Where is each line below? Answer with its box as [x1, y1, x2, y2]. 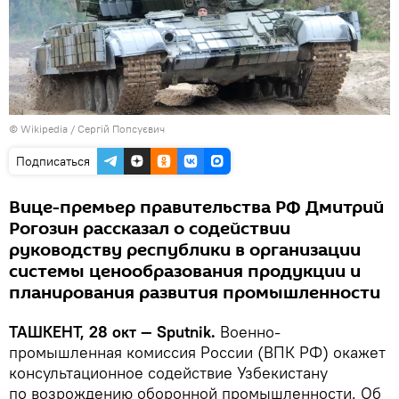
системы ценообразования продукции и [9, 258, 361, 284]
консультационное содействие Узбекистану [9, 362, 328, 383]
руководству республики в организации [9, 237, 361, 263]
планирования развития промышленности [9, 280, 380, 305]
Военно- [216, 321, 281, 342]
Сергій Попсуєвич [77, 121, 165, 135]
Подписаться [16, 152, 90, 169]
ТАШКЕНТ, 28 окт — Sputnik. [9, 321, 216, 342]
